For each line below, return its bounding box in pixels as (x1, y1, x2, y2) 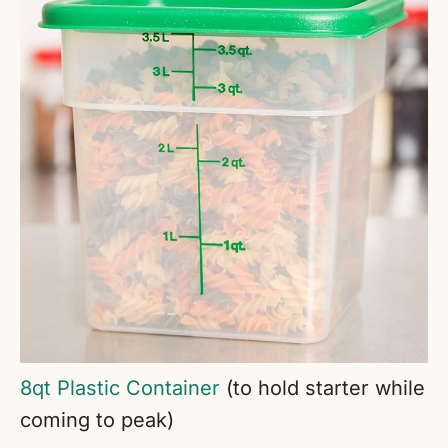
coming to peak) (20, 408, 174, 433)
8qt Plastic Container (20, 376, 220, 401)
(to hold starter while (220, 376, 425, 401)
